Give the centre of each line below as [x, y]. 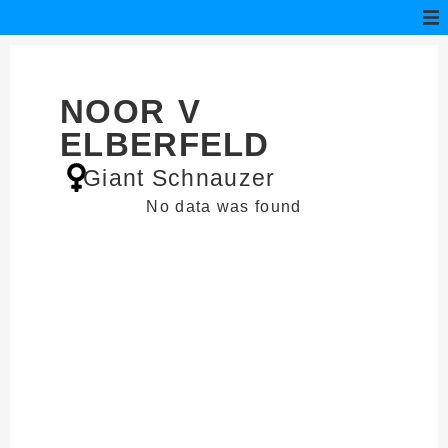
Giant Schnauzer [179, 178]
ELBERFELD [165, 144]
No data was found [224, 206]
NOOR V [131, 111]
